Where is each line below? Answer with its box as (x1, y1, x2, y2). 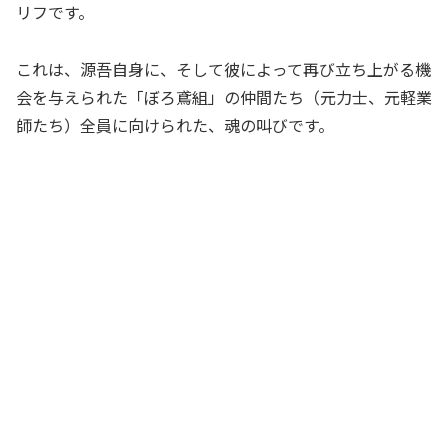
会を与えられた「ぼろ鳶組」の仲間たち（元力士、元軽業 (16, 85, 432, 110)
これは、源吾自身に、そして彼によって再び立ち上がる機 (16, 57, 431, 82)
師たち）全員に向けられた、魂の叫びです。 (16, 113, 334, 138)
